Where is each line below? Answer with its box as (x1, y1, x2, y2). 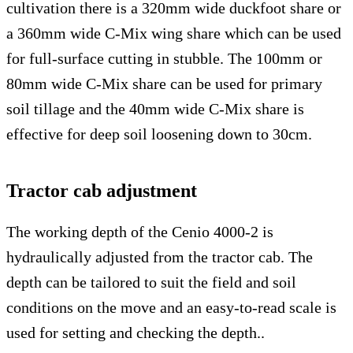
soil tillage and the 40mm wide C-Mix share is (6, 99, 304, 117)
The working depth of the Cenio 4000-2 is (6, 222, 273, 240)
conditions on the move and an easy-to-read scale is (6, 298, 336, 316)
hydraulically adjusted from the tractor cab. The (6, 247, 313, 266)
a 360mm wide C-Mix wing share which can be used (6, 24, 341, 42)
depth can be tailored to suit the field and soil (6, 273, 296, 291)
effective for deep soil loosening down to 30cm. (6, 124, 312, 143)
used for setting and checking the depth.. (6, 323, 265, 341)
